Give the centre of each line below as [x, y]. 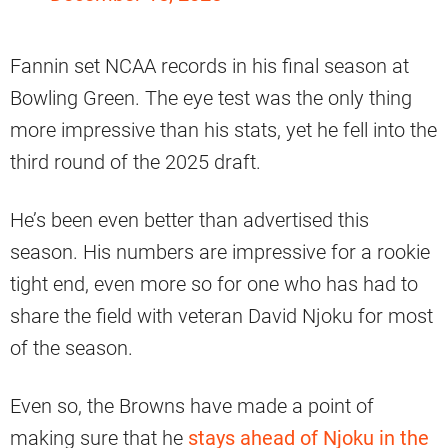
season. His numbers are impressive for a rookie [220, 252]
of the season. [71, 348]
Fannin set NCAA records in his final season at [209, 66]
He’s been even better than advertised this [189, 220]
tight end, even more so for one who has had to [214, 284]
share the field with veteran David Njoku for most [221, 316]
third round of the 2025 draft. [135, 162]
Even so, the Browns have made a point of [192, 406]
